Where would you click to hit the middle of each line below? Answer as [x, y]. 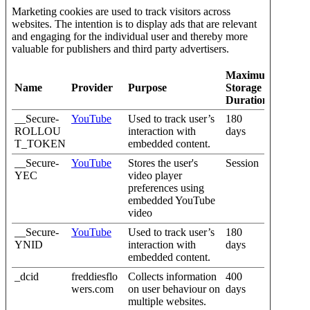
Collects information [172, 276]
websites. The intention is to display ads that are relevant [134, 24]
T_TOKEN [40, 143]
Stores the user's [163, 163]
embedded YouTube [172, 200]
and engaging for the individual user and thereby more [130, 36]
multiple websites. [167, 301]
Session [242, 163]
